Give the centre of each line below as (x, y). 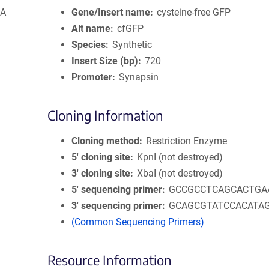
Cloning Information (105, 116)
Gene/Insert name (111, 13)
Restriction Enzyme (187, 141)
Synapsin (139, 77)
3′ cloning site (101, 174)
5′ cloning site (101, 157)
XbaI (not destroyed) (180, 174)
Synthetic (132, 45)
